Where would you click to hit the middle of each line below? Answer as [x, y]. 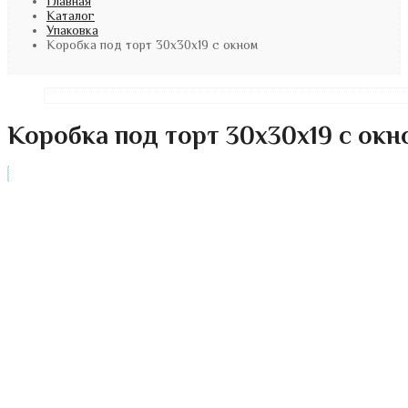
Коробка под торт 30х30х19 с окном [152, 45]
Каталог [71, 16]
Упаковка [72, 31]
